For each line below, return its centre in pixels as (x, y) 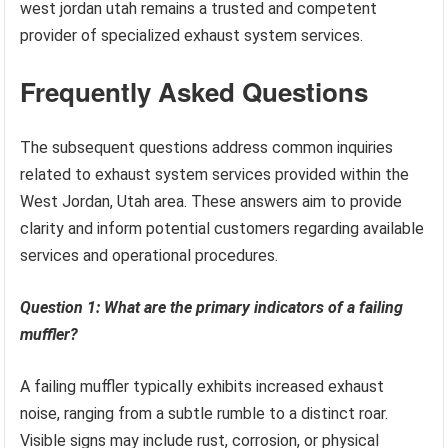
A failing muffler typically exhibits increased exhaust (202, 386)
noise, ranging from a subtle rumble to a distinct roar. (204, 413)
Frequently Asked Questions (194, 91)
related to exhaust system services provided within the (215, 174)
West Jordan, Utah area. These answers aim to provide (211, 201)
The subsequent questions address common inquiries (207, 147)
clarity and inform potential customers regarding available (222, 228)
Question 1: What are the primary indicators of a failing (212, 307)
